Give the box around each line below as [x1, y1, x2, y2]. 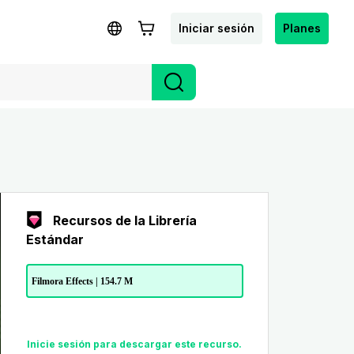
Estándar [25, 232, 84, 247]
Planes [283, 21, 321, 35]
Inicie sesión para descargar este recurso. [27, 338, 243, 351]
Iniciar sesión [179, 21, 254, 35]
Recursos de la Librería [52, 213, 197, 228]
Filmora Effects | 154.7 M [31, 275, 133, 287]
